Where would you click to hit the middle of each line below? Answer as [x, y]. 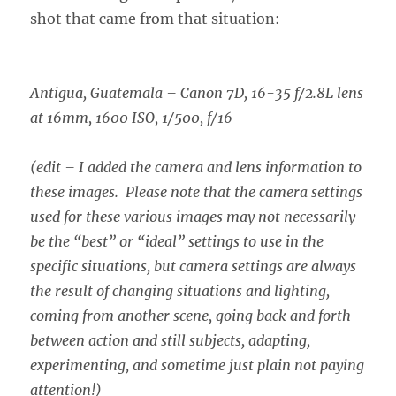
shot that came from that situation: [156, 18]
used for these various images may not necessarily [193, 216]
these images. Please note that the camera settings [197, 191]
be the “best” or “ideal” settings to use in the [177, 241]
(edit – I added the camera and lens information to [196, 167]
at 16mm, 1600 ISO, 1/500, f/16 [132, 117]
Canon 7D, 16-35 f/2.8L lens [272, 92]
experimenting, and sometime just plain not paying [198, 365]
